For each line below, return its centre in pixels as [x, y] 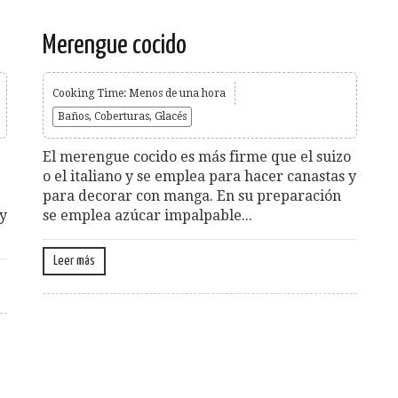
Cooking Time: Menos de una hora [139, 93]
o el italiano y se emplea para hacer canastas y [199, 176]
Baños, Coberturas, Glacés [122, 116]
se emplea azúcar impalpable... [147, 215]
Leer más [74, 260]
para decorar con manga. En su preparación [192, 195]
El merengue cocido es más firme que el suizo [197, 156]
